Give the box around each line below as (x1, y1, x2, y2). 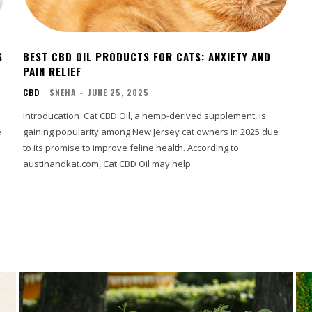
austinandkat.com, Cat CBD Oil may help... (23, 157, 198, 170)
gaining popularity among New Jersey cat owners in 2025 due (23, 125, 279, 138)
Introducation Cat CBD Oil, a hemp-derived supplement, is (23, 109, 267, 122)
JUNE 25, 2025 (88, 86, 150, 98)
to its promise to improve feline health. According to (23, 141, 240, 154)
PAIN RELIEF (23, 63, 82, 79)
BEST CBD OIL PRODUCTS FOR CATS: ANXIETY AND (23, 48, 272, 64)
